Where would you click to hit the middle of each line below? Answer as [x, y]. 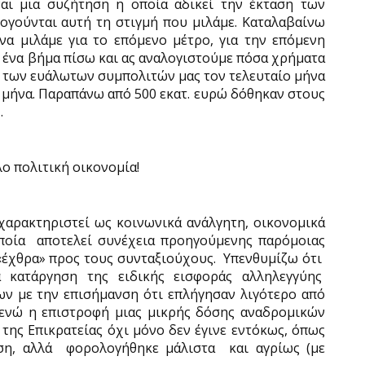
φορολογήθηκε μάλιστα [141, 348]
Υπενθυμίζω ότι [273, 258]
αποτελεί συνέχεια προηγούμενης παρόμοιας [181, 240]
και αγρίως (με [277, 348]
